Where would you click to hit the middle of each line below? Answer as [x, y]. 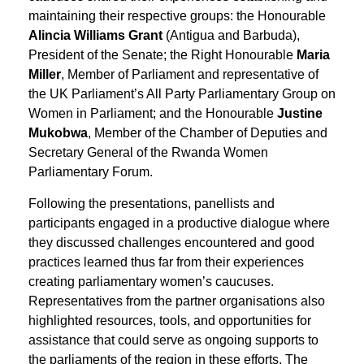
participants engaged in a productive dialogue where [179, 223]
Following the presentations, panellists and [152, 203]
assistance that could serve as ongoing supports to [173, 340]
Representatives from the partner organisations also [177, 301]
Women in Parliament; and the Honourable [153, 114]
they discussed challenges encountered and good [171, 242]
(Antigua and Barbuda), [231, 36]
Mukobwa [58, 133]
